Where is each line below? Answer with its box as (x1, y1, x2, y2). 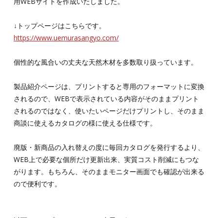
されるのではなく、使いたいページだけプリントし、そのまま (14, 106, 204, 115)
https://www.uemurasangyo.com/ (14, 33, 119, 42)
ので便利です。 (14, 179, 61, 188)
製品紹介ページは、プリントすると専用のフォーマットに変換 (14, 81, 204, 91)
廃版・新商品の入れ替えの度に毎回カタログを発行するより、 (14, 142, 204, 152)
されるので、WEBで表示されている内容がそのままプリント (14, 93, 199, 103)
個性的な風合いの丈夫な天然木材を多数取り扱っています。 (14, 57, 198, 67)
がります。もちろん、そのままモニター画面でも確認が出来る (14, 166, 204, 176)
